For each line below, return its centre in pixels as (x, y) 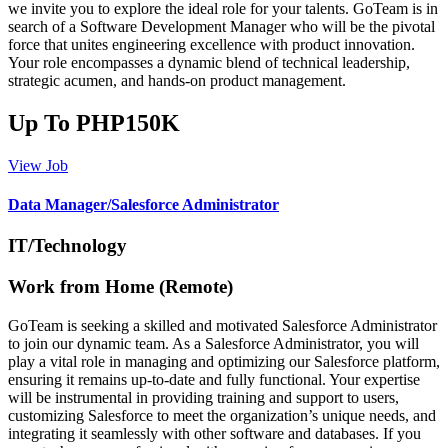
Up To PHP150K (94, 122)
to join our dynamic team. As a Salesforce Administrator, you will (213, 343)
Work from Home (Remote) (120, 287)
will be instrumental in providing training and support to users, (203, 397)
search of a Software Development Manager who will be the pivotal (221, 26)
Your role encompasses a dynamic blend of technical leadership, (209, 62)
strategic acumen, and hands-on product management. (177, 80)
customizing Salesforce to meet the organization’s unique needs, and (222, 415)
